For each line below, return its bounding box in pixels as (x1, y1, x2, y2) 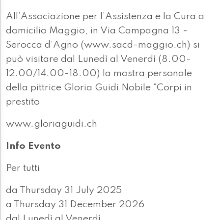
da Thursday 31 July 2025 (6, 186, 122, 196)
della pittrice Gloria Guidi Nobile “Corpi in (6, 83, 192, 93)
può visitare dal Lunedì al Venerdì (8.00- (6, 55, 191, 65)
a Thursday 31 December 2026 (6, 200, 144, 210)
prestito (6, 97, 40, 108)
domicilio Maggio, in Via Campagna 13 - (6, 26, 188, 36)
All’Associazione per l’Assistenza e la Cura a (6, 12, 204, 22)
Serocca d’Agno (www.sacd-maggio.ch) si (6, 40, 200, 51)
